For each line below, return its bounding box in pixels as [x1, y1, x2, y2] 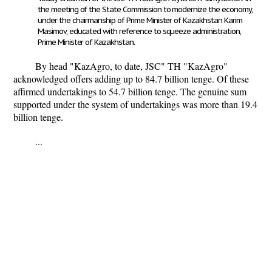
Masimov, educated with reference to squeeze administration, [38, 26, 241, 36]
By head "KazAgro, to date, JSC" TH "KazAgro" [35, 59, 228, 72]
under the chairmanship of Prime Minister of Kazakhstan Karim [38, 15, 242, 25]
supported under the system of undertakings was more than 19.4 [13, 98, 257, 110]
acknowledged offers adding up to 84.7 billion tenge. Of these [13, 72, 249, 85]
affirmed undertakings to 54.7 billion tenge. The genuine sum [13, 85, 246, 98]
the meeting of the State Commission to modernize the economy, [38, 4, 253, 15]
